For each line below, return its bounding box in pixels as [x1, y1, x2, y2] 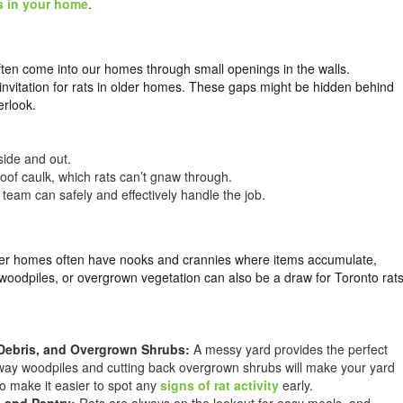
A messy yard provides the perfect [193, 340, 388, 359]
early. [279, 376, 313, 395]
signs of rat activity [160, 376, 279, 395]
